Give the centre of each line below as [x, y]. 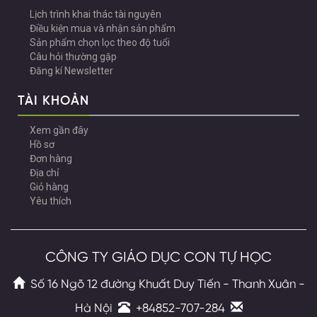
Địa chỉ [45, 172]
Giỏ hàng [50, 186]
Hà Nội [96, 308]
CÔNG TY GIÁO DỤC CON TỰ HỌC [158, 258]
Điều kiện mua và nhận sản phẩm [103, 28]
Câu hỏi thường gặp [74, 56]
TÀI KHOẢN [53, 101]
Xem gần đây [59, 130]
